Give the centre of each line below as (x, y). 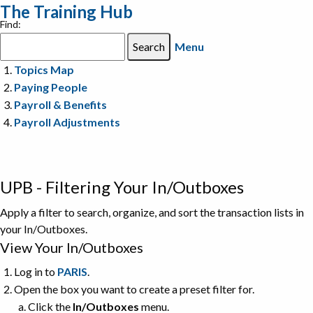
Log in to (36, 271)
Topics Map (44, 69)
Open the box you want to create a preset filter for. (134, 289)
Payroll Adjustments (67, 122)
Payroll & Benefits (60, 104)
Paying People (51, 87)
